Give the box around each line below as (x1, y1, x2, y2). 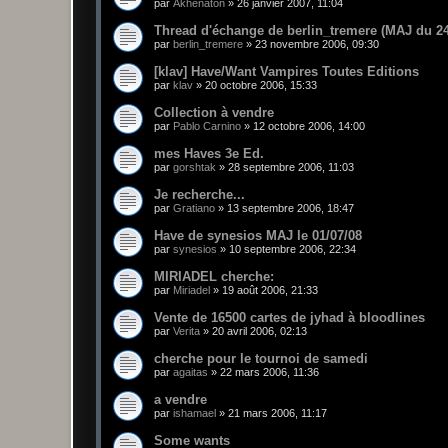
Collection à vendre (154, 105, 274, 121)
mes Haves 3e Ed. (154, 146, 264, 162)
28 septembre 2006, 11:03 (228, 161, 354, 174)
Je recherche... (154, 187, 245, 203)
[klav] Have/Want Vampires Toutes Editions (154, 64, 419, 80)
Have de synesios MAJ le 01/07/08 (154, 228, 362, 244)
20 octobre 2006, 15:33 (205, 79, 317, 92)
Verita (173, 325, 200, 338)
